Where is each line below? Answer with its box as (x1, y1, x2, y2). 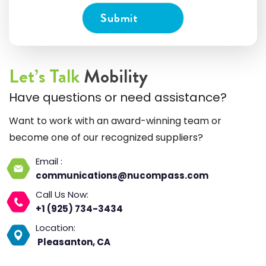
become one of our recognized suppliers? (9, 130, 203, 144)
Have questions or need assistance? (9, 88, 227, 106)
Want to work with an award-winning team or (9, 113, 221, 128)
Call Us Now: (36, 188, 88, 201)
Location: (36, 221, 75, 234)
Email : (36, 154, 65, 167)
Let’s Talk (9, 62, 80, 90)
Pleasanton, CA (36, 235, 110, 248)
